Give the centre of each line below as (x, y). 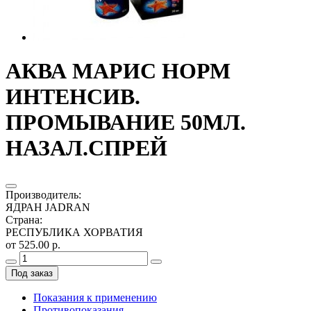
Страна (23, 219)
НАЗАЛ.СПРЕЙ (86, 148)
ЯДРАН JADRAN (48, 207)
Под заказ (32, 273)
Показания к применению (95, 297)
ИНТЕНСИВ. (73, 97)
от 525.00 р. (33, 244)
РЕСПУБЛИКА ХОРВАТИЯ (74, 232)
